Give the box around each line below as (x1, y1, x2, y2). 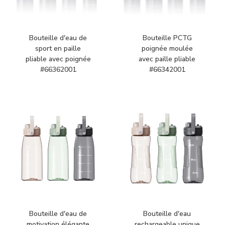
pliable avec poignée (25, 54, 91, 64)
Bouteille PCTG (142, 33, 192, 43)
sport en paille (35, 44, 81, 54)
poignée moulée (141, 44, 193, 54)
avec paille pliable (139, 54, 195, 64)
